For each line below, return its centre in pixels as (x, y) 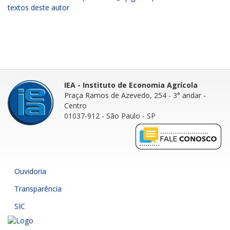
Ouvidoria (30, 171)
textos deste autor (39, 7)
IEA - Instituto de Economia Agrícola (131, 85)
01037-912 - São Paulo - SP (110, 116)
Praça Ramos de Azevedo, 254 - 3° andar (133, 95)
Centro (75, 105)
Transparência (38, 188)
